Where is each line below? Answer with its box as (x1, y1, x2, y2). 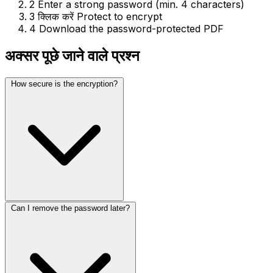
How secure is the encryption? (11, 79, 118, 88)
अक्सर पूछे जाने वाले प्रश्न (5, 46, 140, 65)
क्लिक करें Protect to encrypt (38, 10, 162, 23)
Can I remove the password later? (11, 203, 130, 213)
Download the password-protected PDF (39, 22, 224, 35)
